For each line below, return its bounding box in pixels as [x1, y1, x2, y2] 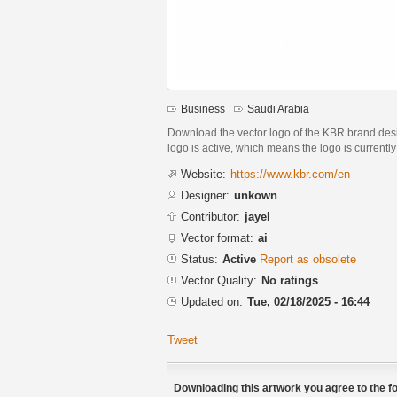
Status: [181, 252, 218, 266]
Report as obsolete [260, 252, 356, 266]
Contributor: [181, 209, 240, 223]
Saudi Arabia [247, 103, 309, 115]
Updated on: [181, 294, 243, 308]
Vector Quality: [181, 273, 257, 287]
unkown [234, 188, 277, 202]
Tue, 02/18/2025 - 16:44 [247, 294, 370, 308]
